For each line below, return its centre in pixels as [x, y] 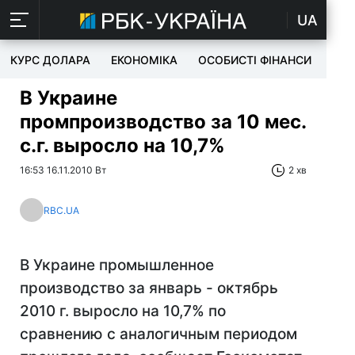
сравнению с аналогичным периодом [158, 334]
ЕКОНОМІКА [144, 60]
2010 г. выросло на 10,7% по [123, 311]
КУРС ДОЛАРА [50, 60]
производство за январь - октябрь [149, 288]
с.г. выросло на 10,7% [122, 145]
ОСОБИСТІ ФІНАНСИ [255, 60]
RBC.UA [61, 210]
